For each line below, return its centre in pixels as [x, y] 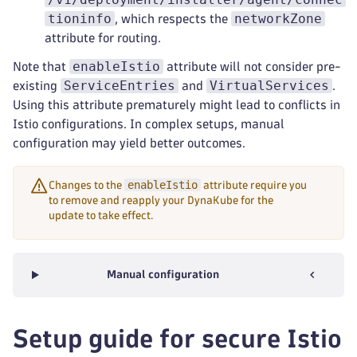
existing [37, 86]
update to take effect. [101, 216]
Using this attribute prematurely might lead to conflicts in [177, 105]
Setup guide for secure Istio [177, 339]
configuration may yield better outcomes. [129, 143]
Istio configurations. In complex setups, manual [149, 124]
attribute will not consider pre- [252, 67]
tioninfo [80, 19]
